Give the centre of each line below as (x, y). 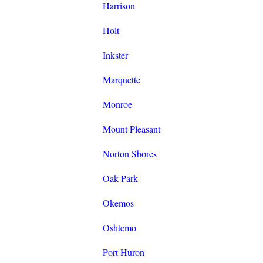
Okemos (118, 203)
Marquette (121, 80)
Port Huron (123, 252)
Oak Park (120, 178)
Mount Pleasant (131, 129)
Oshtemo (119, 228)
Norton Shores (129, 154)
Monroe (117, 104)
